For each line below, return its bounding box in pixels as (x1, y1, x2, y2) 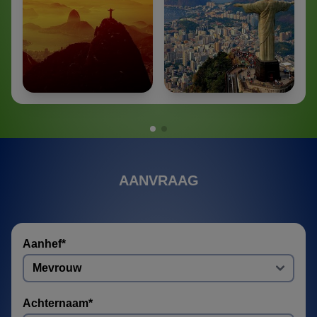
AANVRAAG (118, 172, 199, 189)
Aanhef (23, 238, 62, 250)
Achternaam (23, 297, 88, 310)
